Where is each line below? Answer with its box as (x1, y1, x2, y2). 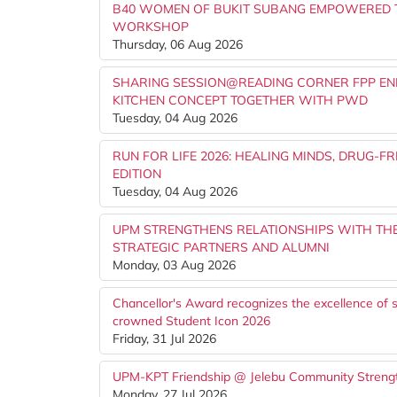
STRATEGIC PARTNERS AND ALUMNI (113, 239, 330, 255)
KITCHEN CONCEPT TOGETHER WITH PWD (113, 92, 368, 108)
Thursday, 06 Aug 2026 (113, 36, 243, 52)
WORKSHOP (113, 19, 189, 35)
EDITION (113, 166, 161, 182)
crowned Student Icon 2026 (113, 313, 270, 329)
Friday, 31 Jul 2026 (113, 331, 216, 346)
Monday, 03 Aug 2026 (113, 257, 236, 273)
